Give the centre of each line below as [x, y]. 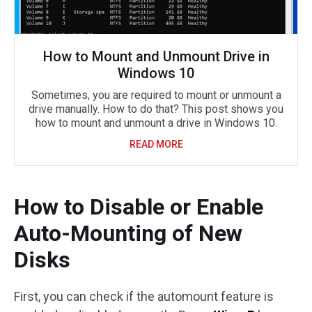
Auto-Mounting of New [128, 233]
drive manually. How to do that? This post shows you [156, 109]
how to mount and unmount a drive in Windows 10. [156, 123]
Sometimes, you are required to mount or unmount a [156, 95]
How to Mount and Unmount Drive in [156, 56]
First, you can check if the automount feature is [144, 296]
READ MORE [156, 144]
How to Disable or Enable [139, 207]
